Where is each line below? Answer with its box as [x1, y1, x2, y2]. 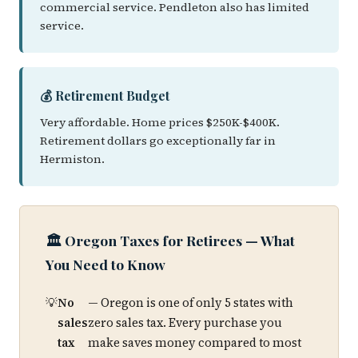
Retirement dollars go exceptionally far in [40, 133, 276, 149]
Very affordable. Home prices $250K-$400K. [40, 114, 280, 130]
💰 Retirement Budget [40, 87, 169, 104]
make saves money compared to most [88, 335, 301, 351]
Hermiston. [40, 151, 105, 167]
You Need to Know [46, 255, 165, 273]
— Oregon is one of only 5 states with [88, 295, 293, 311]
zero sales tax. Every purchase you [88, 315, 282, 331]
